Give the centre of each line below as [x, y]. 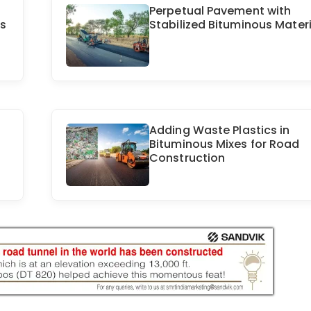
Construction [187, 158]
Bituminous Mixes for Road [225, 144]
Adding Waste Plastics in [220, 131]
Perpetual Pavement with [220, 11]
